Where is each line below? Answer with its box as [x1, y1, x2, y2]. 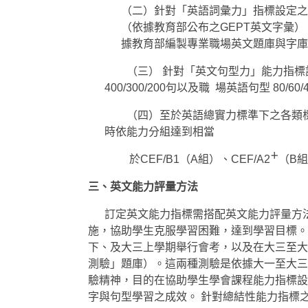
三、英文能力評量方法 [77, 181, 198, 193]
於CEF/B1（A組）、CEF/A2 [104, 153, 270, 166]
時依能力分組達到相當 [104, 126, 214, 138]
